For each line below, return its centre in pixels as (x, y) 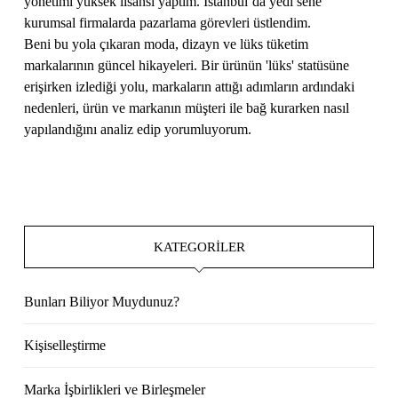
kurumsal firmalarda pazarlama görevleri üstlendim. (168, 22)
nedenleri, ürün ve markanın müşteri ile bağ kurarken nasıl (187, 107)
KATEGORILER (199, 246)
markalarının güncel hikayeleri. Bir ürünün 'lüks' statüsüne (187, 65)
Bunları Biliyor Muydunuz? (102, 301)
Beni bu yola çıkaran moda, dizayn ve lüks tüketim (167, 44)
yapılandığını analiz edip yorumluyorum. (138, 129)
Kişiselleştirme (65, 346)
